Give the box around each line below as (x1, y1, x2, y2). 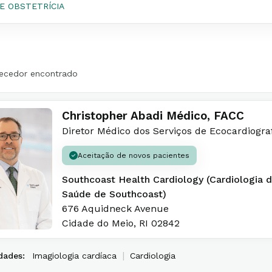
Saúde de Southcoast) (62, 188, 166, 200)
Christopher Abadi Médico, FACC (62, 109, 244, 123)
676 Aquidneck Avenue (62, 203, 169, 214)
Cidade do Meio (62, 217, 134, 229)
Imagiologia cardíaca (32, 251, 117, 260)
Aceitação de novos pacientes (78, 151, 189, 160)
